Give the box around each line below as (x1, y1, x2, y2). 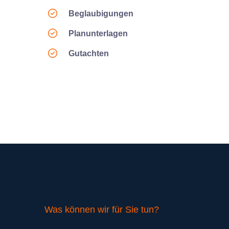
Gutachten (68, 49, 109, 58)
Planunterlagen (68, 29, 128, 38)
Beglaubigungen (68, 9, 134, 18)
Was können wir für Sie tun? (44, 204, 159, 215)
